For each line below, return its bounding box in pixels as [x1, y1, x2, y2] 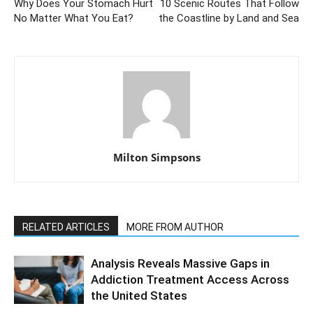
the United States [91, 288, 187, 303]
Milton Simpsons [112, 150, 201, 164]
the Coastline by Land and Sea [159, 11, 299, 24]
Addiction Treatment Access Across [91, 272, 289, 286]
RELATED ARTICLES [22, 221, 110, 233]
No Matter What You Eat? [14, 11, 133, 24]
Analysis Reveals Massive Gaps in [91, 256, 270, 270]
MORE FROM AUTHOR [126, 221, 224, 233]
